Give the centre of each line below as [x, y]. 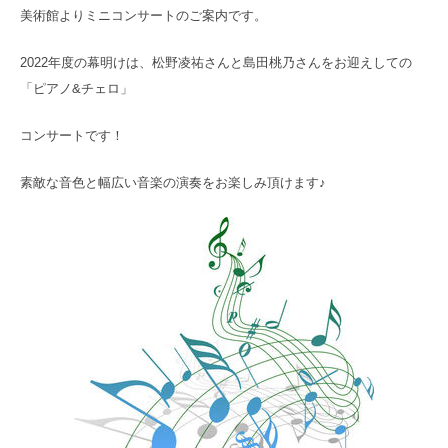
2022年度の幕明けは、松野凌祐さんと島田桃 [151, 62]
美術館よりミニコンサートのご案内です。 [143, 15]
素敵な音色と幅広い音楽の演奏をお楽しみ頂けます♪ [173, 182]
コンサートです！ [72, 135]
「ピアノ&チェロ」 [76, 88]
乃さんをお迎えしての [347, 62]
